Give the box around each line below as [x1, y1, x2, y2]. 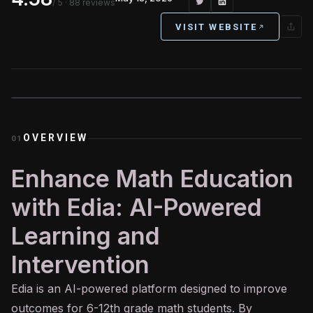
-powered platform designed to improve [76, 282, 287, 296]
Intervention [11, 250, 150, 279]
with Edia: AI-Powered [11, 193, 262, 221]
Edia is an [11, 282, 64, 296]
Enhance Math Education [11, 164, 293, 193]
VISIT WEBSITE [175, 21, 257, 32]
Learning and [11, 221, 160, 250]
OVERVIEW [22, 132, 89, 143]
